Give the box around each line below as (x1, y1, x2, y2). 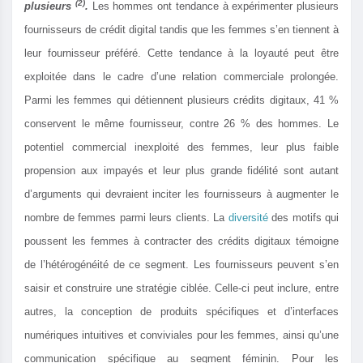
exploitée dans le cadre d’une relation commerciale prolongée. (24, 70, 339, 83)
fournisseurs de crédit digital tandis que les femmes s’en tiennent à (24, 23, 339, 36)
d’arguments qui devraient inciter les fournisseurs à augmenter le (24, 188, 339, 201)
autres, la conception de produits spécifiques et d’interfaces (24, 305, 339, 318)
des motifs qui (267, 211, 339, 224)
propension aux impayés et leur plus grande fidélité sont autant (24, 164, 339, 177)
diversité (228, 211, 268, 224)
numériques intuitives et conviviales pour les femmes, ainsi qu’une (24, 329, 339, 342)
